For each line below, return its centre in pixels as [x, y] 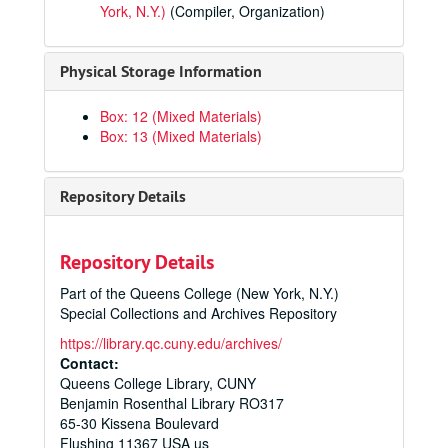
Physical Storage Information [161, 71]
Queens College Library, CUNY [158, 383]
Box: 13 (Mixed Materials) [181, 136]
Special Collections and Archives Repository [198, 313]
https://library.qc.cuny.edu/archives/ [171, 343]
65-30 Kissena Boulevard [139, 423]
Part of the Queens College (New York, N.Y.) [199, 293]
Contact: [89, 363]
